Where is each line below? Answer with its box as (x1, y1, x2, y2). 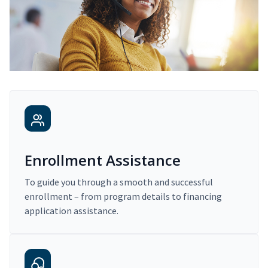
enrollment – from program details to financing (25, 190, 222, 203)
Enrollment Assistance (25, 150, 181, 170)
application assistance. (25, 205, 118, 217)
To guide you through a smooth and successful (25, 176, 213, 188)
